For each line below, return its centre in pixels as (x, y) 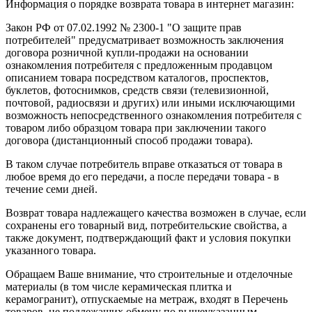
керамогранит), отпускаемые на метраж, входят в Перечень (147, 299)
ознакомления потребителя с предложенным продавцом (139, 65)
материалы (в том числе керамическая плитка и (119, 286)
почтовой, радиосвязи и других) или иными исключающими (150, 102)
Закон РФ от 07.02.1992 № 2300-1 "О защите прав (124, 27)
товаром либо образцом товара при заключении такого (136, 127)
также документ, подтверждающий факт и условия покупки (148, 237)
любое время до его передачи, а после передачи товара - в (142, 176)
